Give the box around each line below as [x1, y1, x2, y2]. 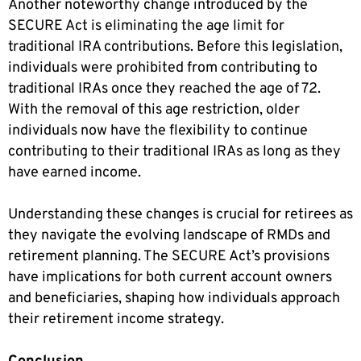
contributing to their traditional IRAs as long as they [8, 142, 341, 161]
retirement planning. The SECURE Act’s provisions [8, 247, 330, 266]
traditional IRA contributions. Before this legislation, [8, 37, 342, 56]
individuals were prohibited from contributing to [8, 58, 317, 77]
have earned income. [8, 163, 141, 182]
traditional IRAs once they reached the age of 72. [8, 79, 321, 98]
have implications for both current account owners [8, 268, 332, 287]
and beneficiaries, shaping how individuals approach [8, 288, 340, 308]
